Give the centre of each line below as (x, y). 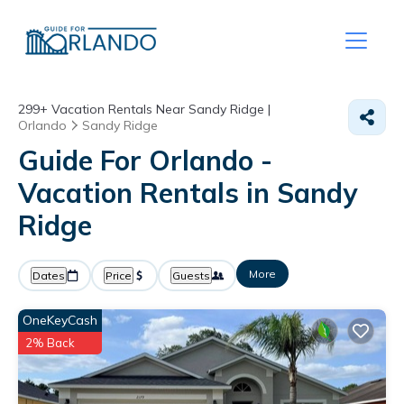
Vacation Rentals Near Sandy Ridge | (159, 109)
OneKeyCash (60, 320)
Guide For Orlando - (145, 161)
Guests (191, 275)
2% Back (50, 343)
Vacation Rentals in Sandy (188, 193)
